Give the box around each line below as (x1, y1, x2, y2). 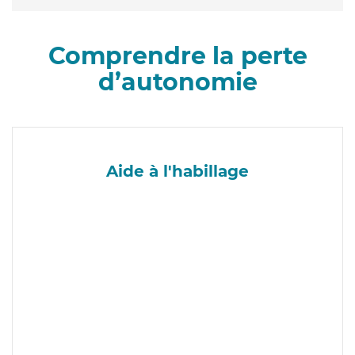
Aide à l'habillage (106, 161, 249, 181)
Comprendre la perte (48, 40, 307, 71)
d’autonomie (97, 67, 258, 97)
